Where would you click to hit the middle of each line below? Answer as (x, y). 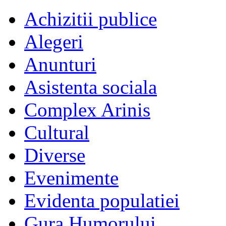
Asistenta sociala (91, 87)
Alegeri (54, 41)
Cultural (57, 132)
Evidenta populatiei (102, 200)
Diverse (55, 155)
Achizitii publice (91, 19)
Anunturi (60, 64)
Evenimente (71, 178)
